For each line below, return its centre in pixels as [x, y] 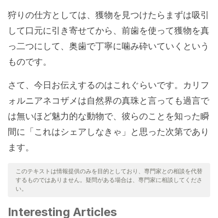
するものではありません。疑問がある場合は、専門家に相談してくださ [109, 180]
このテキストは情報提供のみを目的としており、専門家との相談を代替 [109, 171]
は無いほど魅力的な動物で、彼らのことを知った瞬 [109, 116]
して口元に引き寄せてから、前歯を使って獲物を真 [109, 30]
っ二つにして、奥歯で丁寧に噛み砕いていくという [109, 46]
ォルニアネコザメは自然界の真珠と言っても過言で [109, 100]
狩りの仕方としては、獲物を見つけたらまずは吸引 [109, 15]
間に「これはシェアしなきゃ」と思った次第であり [109, 132]
